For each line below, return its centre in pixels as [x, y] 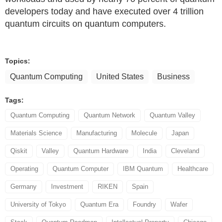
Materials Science [36, 133]
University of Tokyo [38, 204]
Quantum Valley [172, 115]
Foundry [144, 204]
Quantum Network [110, 115]
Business [173, 77]
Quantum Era [99, 204]
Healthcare [193, 169]
